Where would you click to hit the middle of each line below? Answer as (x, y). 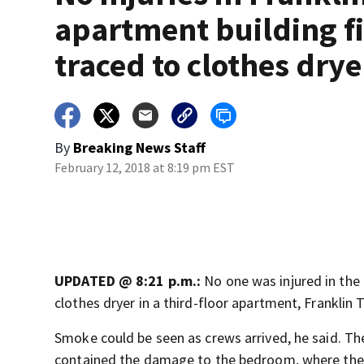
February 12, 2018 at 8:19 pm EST (145, 168)
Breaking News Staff (140, 148)
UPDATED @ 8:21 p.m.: (128, 281)
